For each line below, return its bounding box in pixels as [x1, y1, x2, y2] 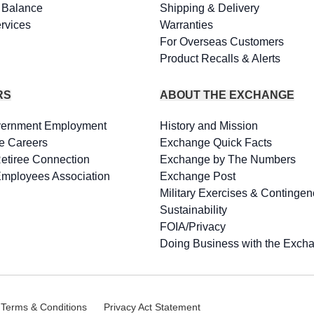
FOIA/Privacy [160, 221, 226, 233]
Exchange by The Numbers [160, 153, 296, 165]
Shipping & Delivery [160, 2, 260, 14]
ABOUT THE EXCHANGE [160, 89, 295, 101]
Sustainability [160, 204, 228, 216]
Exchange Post [160, 170, 236, 182]
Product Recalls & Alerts [160, 53, 281, 64]
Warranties [160, 19, 214, 31]
